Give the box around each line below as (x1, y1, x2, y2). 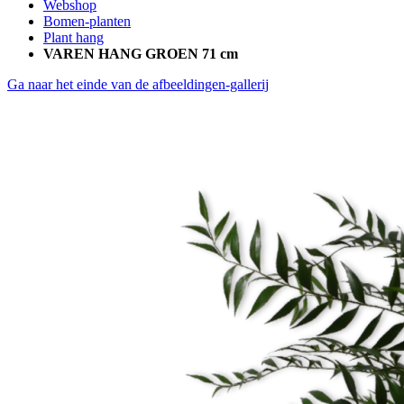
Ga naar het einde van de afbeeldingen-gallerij (7, 77, 269, 92)
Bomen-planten (43, 14, 131, 29)
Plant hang (43, 30, 104, 45)
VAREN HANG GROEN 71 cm (43, 46, 238, 61)
